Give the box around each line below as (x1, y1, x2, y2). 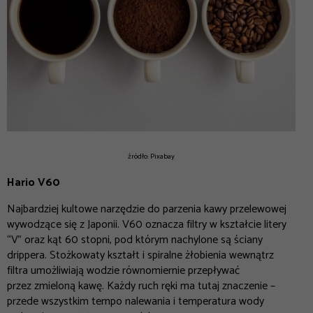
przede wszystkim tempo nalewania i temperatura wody (7, 292, 264, 312)
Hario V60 (7, 173, 60, 193)
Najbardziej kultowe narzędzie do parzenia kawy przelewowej (7, 200, 286, 219)
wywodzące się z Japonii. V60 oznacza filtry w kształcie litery (7, 215, 286, 235)
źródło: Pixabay (128, 150, 175, 163)
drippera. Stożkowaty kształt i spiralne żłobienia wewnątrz (7, 246, 274, 265)
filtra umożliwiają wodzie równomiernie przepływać (7, 261, 240, 281)
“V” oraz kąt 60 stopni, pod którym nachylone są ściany (7, 231, 263, 250)
